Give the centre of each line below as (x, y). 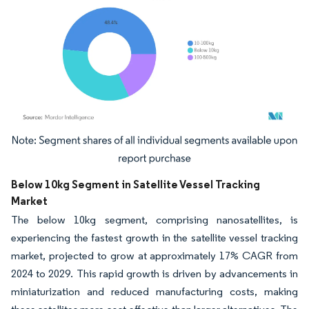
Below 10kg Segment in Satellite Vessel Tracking (136, 185)
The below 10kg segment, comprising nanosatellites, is (154, 220)
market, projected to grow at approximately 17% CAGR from (154, 256)
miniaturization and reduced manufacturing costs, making (154, 292)
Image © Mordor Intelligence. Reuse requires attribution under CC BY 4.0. (146, 143)
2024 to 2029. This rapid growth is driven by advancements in (154, 274)
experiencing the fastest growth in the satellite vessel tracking (154, 238)
